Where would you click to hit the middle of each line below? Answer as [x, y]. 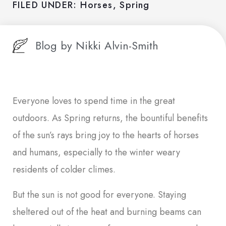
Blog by [54, 45]
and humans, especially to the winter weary [96, 153]
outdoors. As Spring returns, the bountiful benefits [110, 118]
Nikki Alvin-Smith [115, 45]
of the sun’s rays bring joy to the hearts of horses [106, 135]
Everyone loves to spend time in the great [94, 101]
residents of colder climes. [64, 170]
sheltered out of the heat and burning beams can [107, 212]
